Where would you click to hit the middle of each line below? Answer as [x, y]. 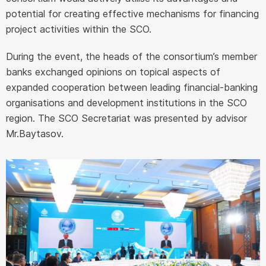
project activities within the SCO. [79, 29]
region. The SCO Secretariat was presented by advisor [126, 118]
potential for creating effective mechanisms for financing [132, 14]
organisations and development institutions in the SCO [126, 103]
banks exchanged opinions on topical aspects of [113, 72]
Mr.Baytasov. [35, 134]
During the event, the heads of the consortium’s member [132, 56]
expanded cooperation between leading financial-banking [132, 87]
